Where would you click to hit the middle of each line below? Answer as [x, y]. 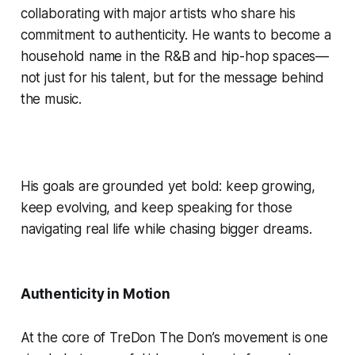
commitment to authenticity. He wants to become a [176, 34]
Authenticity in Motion [95, 294]
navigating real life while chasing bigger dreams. [166, 229]
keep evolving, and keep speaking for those [156, 207]
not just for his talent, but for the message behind [172, 77]
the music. [51, 99]
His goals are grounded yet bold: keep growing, [168, 186]
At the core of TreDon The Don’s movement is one [174, 337]
